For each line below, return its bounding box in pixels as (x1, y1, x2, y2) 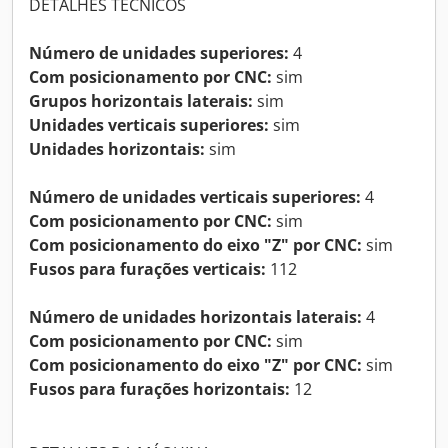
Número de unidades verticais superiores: (29, 185, 361, 208)
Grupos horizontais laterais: (29, 89, 253, 112)
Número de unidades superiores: (29, 41, 289, 64)
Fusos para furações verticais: (29, 257, 266, 280)
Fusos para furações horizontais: (29, 377, 290, 400)
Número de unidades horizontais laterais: (29, 305, 362, 328)
